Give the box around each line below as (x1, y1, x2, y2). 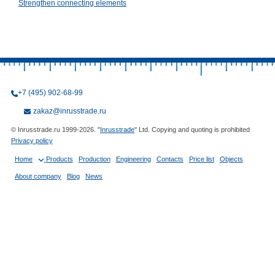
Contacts (156, 155, 184, 163)
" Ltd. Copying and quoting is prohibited (134, 126, 250, 133)
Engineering (115, 155, 151, 163)
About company (15, 172, 61, 180)
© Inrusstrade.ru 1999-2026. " (11, 126, 100, 133)
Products (45, 155, 73, 163)
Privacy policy (11, 137, 53, 144)
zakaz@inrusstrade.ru (33, 107, 106, 115)
